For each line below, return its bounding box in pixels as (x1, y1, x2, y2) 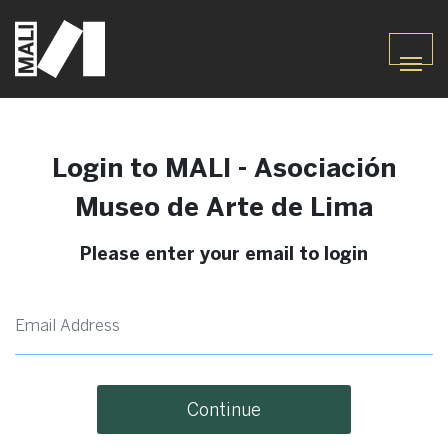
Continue (187, 399, 261, 420)
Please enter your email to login (80, 243, 368, 264)
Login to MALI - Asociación (52, 152, 396, 182)
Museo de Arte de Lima (75, 191, 373, 221)
